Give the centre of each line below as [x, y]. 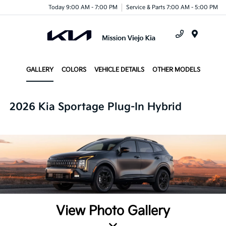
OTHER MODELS [176, 70]
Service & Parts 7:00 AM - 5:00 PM [172, 7]
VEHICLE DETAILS [119, 70]
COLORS [74, 70]
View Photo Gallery [113, 211]
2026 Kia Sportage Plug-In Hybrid [96, 107]
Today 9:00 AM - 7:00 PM [83, 7]
